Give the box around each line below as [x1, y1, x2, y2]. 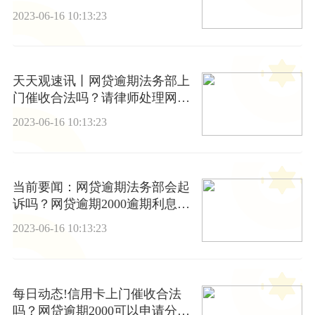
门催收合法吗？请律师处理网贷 [12, 91, 190, 105]
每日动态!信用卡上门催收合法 [12, 286, 181, 301]
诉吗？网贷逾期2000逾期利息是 [12, 197, 190, 212]
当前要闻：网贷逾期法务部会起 [12, 180, 190, 195]
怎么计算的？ [12, 214, 89, 229]
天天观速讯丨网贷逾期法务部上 [12, 74, 190, 89]
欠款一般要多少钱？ [12, 108, 127, 122]
